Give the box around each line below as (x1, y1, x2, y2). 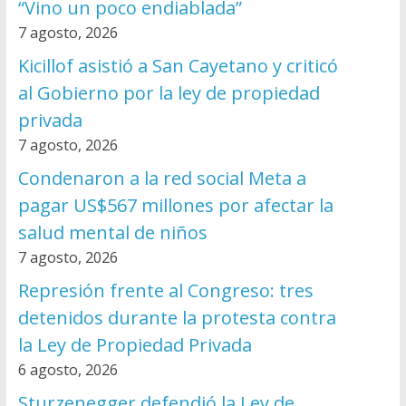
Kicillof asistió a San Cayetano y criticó (17, 53, 338, 79)
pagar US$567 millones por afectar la (17, 193, 333, 218)
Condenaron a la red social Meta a (17, 166, 306, 191)
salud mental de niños (17, 220, 208, 246)
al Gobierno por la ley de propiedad (17, 81, 320, 106)
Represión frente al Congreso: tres (17, 278, 314, 304)
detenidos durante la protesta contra (17, 305, 336, 331)
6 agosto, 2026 (17, 360, 118, 381)
